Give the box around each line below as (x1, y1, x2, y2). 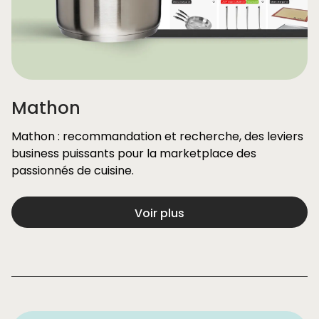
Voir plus (135, 205, 184, 221)
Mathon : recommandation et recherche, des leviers (11, 128, 303, 145)
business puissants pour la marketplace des (11, 145, 256, 162)
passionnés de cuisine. (11, 162, 134, 179)
